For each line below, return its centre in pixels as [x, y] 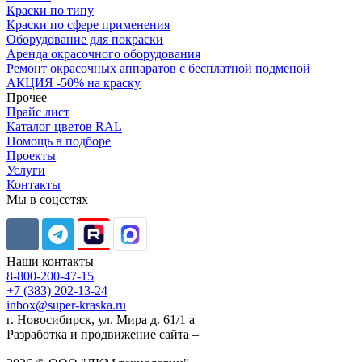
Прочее [27, 97]
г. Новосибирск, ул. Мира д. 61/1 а [101, 319]
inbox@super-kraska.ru [66, 305]
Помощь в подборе [59, 141]
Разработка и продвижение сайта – [103, 334]
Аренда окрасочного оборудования [103, 53]
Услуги [26, 170]
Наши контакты [50, 261]
